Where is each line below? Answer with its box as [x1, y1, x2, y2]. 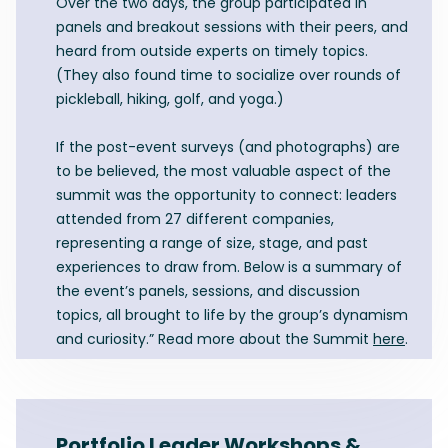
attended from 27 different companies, [56, 209, 334, 230]
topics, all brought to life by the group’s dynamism [56, 305, 408, 326]
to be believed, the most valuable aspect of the [56, 161, 391, 182]
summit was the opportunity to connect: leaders [56, 185, 397, 206]
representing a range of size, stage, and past [56, 233, 368, 254]
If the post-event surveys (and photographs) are [56, 137, 400, 158]
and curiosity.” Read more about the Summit [56, 329, 373, 350]
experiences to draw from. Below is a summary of [56, 257, 402, 278]
